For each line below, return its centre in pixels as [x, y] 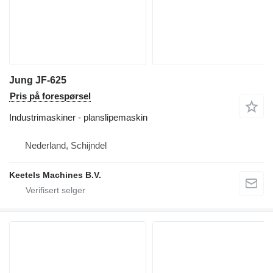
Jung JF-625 [38, 80]
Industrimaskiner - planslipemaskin [78, 118]
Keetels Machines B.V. [55, 175]
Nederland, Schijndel [66, 146]
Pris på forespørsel [50, 96]
